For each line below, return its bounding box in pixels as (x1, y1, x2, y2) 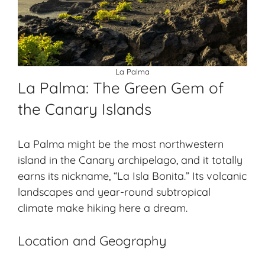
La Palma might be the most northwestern (18, 137, 224, 151)
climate (18, 201, 53, 215)
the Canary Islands (18, 99, 151, 119)
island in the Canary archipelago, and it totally (18, 153, 243, 167)
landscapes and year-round (18, 185, 156, 199)
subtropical (156, 185, 211, 199)
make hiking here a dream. (53, 201, 188, 215)
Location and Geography (18, 232, 167, 250)
